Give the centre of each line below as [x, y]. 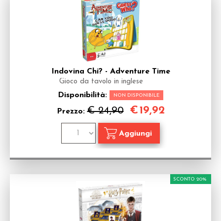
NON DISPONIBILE [136, 95]
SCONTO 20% [190, 179]
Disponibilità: [84, 95]
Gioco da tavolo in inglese [101, 82]
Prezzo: [72, 111]
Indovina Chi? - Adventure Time [110, 72]
